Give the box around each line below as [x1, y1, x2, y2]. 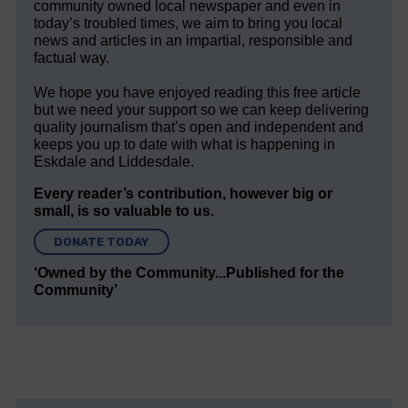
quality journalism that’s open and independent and [34, 118, 364, 135]
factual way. [34, 49, 110, 66]
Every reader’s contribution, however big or [34, 185, 333, 201]
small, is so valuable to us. [34, 202, 215, 219]
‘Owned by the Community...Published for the [34, 264, 345, 280]
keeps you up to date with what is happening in [34, 136, 336, 152]
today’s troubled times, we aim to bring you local [34, 15, 343, 31]
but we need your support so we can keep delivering [34, 101, 370, 117]
